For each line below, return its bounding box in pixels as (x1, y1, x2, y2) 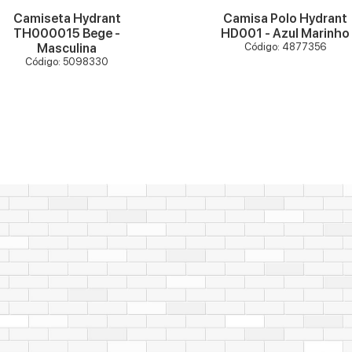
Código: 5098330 (25, 55, 109, 68)
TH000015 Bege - (13, 25, 121, 41)
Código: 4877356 (244, 40, 326, 53)
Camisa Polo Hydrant (222, 10, 347, 26)
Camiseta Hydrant (13, 10, 121, 26)
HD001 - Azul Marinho (220, 25, 350, 41)
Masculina (37, 40, 97, 56)
